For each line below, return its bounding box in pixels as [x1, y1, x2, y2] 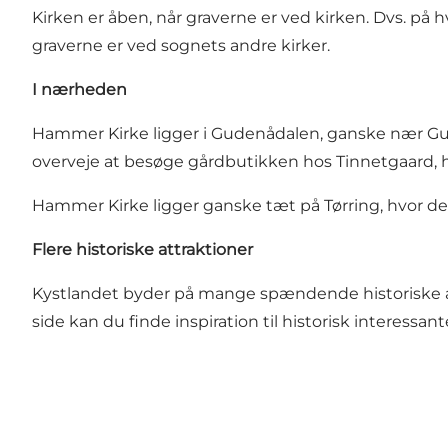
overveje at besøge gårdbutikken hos [32, 152, 336, 172]
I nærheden [32, 80, 127, 100]
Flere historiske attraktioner [32, 240, 253, 260]
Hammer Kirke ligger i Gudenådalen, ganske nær [32, 124, 427, 144]
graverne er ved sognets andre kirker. [32, 36, 330, 56]
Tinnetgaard [336, 152, 434, 172]
